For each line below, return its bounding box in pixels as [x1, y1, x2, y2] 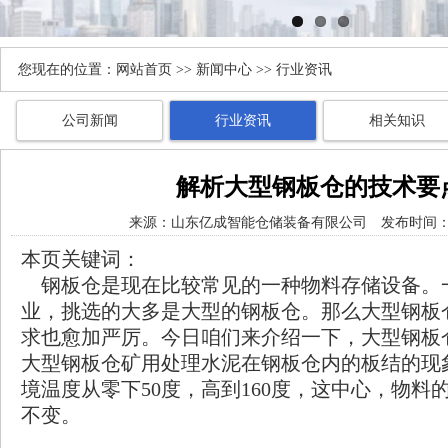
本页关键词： [21, 248, 141, 270]
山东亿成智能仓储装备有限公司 [170, 215, 367, 230]
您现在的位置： [18, 62, 116, 77]
